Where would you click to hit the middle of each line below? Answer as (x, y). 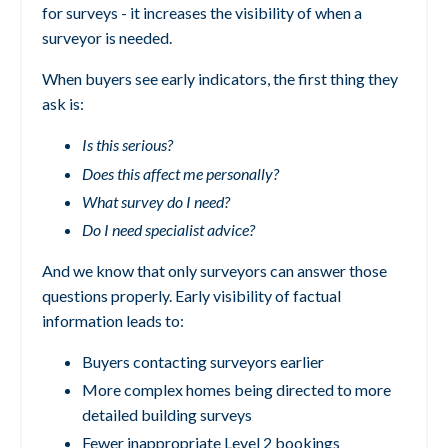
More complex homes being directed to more (236, 390)
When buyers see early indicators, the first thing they (220, 79)
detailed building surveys (167, 415)
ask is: (63, 104)
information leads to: (113, 321)
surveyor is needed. (107, 38)
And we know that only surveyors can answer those (214, 271)
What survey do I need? (156, 201)
